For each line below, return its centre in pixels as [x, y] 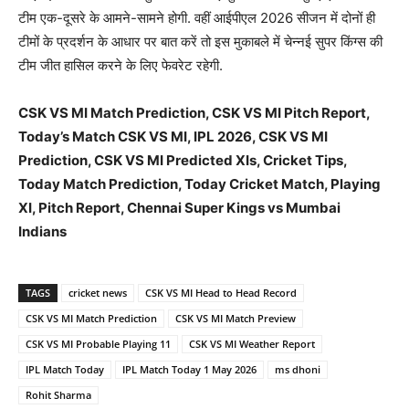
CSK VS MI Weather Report [252, 344]
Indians [42, 231]
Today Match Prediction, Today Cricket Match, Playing [199, 184]
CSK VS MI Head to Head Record [221, 293]
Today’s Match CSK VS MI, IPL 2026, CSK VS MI [173, 136]
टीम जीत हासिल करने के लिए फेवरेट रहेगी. [121, 65]
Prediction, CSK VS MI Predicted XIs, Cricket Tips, [183, 160]
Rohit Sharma [58, 395]
